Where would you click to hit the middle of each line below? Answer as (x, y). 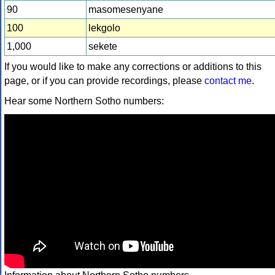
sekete (103, 47)
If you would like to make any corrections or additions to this (133, 67)
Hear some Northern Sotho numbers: (84, 101)
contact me (228, 81)
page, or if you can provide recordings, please (104, 81)
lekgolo (104, 28)
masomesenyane (126, 10)
